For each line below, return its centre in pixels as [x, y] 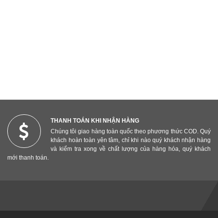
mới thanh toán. [28, 157]
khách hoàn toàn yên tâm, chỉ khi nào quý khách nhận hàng [130, 140]
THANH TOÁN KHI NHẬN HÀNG [95, 120]
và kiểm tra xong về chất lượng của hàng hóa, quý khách [130, 149]
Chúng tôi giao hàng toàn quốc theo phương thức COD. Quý [130, 131]
